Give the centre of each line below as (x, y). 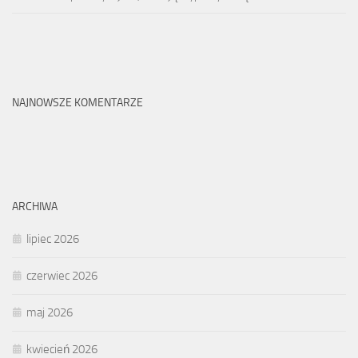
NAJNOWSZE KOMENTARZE (78, 103)
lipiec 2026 (53, 239)
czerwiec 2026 (62, 276)
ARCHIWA (35, 207)
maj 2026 (50, 313)
